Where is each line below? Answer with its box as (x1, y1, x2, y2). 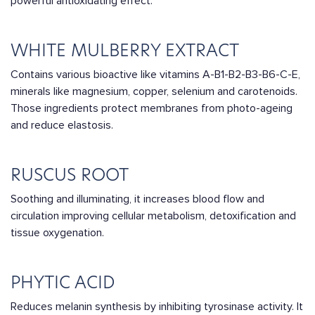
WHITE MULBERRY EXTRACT (11, 39, 239, 62)
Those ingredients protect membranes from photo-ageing (11, 101, 292, 115)
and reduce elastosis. (11, 118, 113, 132)
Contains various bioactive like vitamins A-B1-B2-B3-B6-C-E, (11, 67, 300, 82)
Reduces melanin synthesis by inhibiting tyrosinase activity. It (11, 300, 303, 314)
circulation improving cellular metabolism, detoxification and (11, 209, 296, 223)
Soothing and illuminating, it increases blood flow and (11, 192, 264, 206)
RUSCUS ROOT (11, 163, 129, 186)
